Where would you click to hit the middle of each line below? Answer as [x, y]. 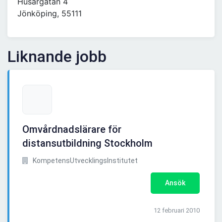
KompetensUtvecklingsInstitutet [84, 161]
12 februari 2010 [177, 211]
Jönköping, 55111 [50, 14]
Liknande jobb [57, 57]
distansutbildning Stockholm [87, 143]
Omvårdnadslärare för [72, 130]
